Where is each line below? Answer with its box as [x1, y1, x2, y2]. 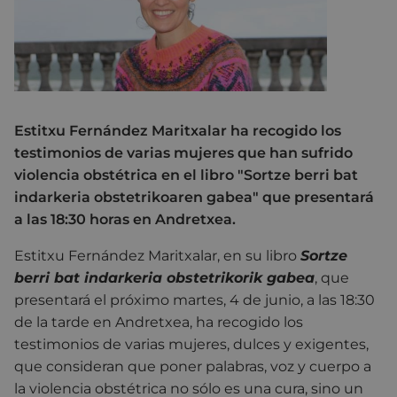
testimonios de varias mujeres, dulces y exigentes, [14, 335, 369, 353]
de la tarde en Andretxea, [14, 313, 196, 331]
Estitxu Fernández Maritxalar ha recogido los [14, 121, 341, 139]
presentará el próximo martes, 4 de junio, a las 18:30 [14, 291, 375, 308]
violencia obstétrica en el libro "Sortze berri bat [14, 166, 358, 183]
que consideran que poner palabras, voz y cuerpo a [14, 357, 371, 375]
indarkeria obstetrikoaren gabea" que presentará [14, 188, 374, 206]
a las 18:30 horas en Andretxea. [14, 210, 236, 228]
